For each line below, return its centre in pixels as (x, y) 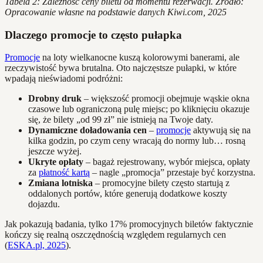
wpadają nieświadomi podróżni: (64, 79)
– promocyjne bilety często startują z (161, 183)
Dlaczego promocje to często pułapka (93, 35)
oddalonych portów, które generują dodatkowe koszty (128, 194)
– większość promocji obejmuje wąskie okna (166, 99)
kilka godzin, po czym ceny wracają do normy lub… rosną (137, 141)
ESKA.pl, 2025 (37, 245)
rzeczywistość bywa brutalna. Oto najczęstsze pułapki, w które (121, 68)
